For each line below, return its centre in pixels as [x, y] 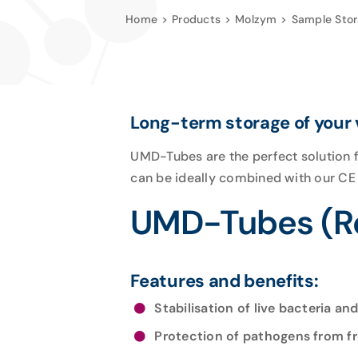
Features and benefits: [225, 281]
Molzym [256, 19]
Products [197, 19]
